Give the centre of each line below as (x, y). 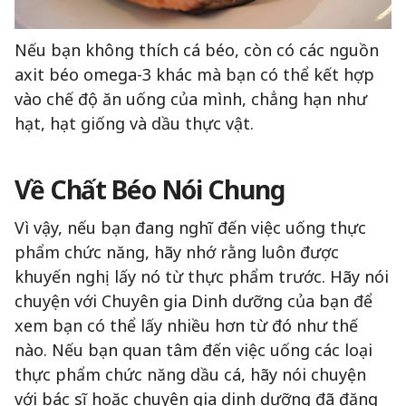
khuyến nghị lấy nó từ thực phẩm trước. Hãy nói (202, 276)
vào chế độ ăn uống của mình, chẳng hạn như (191, 98)
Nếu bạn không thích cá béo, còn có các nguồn (197, 49)
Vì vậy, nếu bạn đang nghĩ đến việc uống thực (190, 227)
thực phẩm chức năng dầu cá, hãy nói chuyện (190, 374)
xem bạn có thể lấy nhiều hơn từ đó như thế (186, 325)
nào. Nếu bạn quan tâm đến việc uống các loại (193, 349)
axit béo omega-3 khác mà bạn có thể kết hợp (194, 74)
